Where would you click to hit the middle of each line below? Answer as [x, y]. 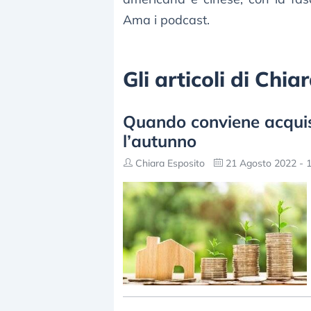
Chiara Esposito [169, 163]
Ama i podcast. [166, 20]
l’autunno [160, 141]
